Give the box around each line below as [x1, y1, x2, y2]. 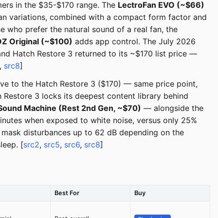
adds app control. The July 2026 [73, 36, 196, 47]
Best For [54, 189, 79, 197]
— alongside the [141, 103, 203, 113]
